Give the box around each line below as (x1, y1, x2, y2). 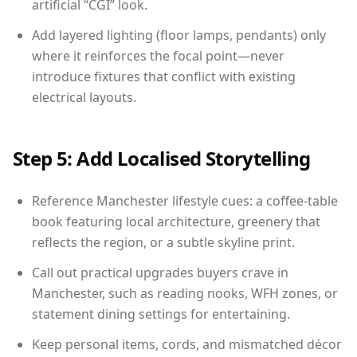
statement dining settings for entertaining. (32, 305, 290, 323)
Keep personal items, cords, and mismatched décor (32, 335, 342, 353)
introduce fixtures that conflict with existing (32, 68, 296, 85)
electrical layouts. (32, 88, 136, 106)
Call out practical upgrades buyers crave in (32, 264, 288, 281)
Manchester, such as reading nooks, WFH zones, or (32, 284, 338, 302)
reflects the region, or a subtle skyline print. (32, 233, 295, 251)
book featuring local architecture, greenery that (32, 213, 320, 230)
